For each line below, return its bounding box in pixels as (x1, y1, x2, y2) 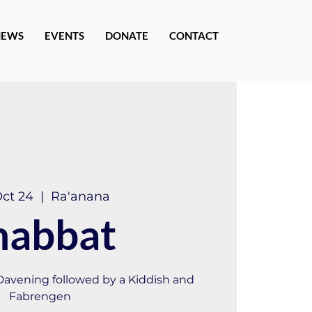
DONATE (105, 29, 148, 42)
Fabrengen (9, 289, 72, 303)
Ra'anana (51, 188, 111, 204)
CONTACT (169, 29, 219, 42)
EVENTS (45, 29, 84, 42)
